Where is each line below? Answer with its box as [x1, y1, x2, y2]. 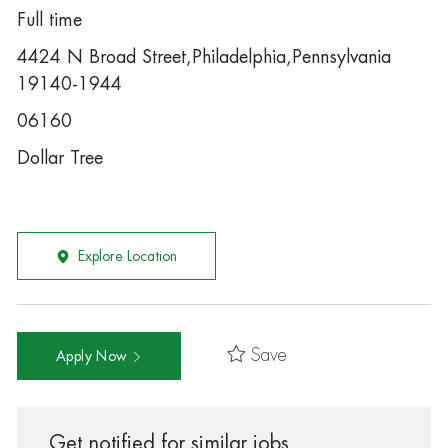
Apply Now [55, 348, 132, 363]
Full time [16, 11, 82, 29]
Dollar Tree [16, 149, 103, 167]
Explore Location [77, 249, 177, 263]
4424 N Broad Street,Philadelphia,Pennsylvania [16, 48, 391, 66]
